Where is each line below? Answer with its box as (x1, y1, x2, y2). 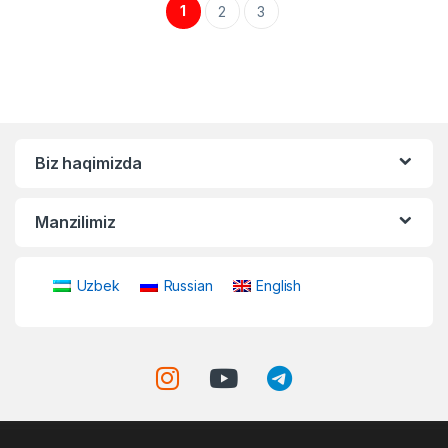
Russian (163, 276, 213, 294)
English (256, 276, 302, 294)
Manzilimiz (35, 212, 116, 233)
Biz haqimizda (35, 153, 143, 174)
